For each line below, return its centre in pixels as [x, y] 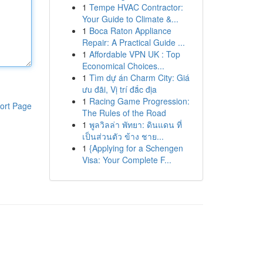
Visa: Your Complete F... [127, 160]
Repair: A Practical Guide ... [133, 42]
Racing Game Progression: [139, 101]
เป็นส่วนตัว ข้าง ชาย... [123, 136]
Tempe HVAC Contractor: [136, 7]
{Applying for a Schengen [136, 148]
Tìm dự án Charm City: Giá [139, 77]
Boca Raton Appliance [130, 31]
